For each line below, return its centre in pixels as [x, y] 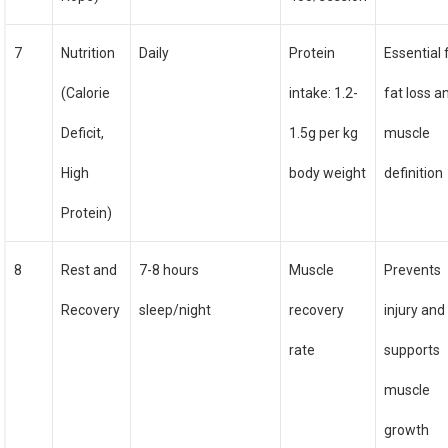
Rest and [89, 270]
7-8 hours [169, 270]
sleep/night [175, 310]
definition [414, 173]
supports [412, 350]
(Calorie [86, 93]
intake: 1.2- [324, 93]
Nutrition [88, 53]
